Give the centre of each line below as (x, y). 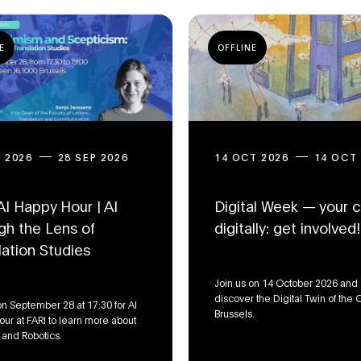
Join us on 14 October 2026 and (286, 282)
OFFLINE (237, 48)
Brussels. (234, 313)
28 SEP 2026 (93, 157)
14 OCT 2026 (252, 157)
